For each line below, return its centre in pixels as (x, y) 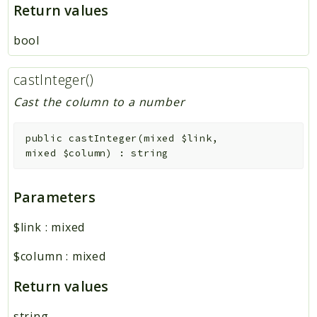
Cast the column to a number (99, 102)
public (44, 138)
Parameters (54, 197)
